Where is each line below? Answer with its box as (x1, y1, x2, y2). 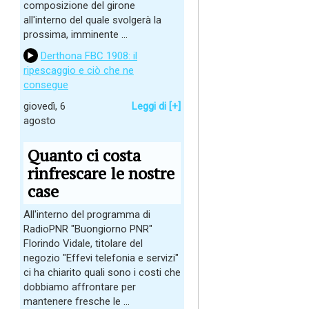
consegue (23, 79, 68, 91)
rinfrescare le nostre (28, 162, 175, 184)
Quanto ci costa (28, 144, 141, 166)
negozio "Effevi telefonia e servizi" (23, 252, 179, 264)
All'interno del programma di (23, 208, 150, 221)
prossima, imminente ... (23, 28, 128, 41)
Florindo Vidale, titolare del (23, 237, 143, 250)
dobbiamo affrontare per (23, 281, 136, 293)
